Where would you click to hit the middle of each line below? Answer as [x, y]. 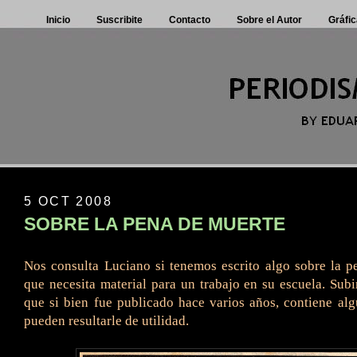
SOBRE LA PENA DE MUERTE [155, 225]
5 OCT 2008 [68, 200]
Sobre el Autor [269, 20]
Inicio [58, 20]
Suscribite [120, 20]
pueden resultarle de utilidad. [106, 321]
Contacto [190, 20]
